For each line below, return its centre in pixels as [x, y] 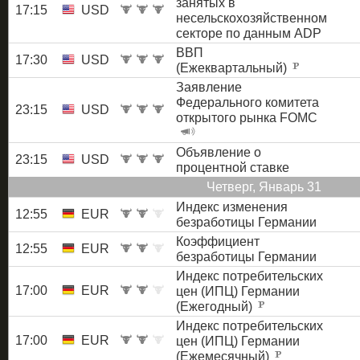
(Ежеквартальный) [233, 67]
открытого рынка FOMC [247, 117]
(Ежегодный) [216, 306]
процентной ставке [233, 167]
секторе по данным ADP [249, 33]
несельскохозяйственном [252, 18]
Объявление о [219, 152]
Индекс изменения [232, 207]
